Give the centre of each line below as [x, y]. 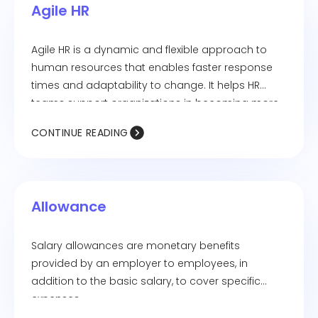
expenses [55, 299]
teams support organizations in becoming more [155, 103]
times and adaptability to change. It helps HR [146, 85]
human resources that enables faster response [152, 67]
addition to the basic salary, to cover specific [146, 281]
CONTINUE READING [80, 133]
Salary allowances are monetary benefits [136, 246]
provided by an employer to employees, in [139, 263]
